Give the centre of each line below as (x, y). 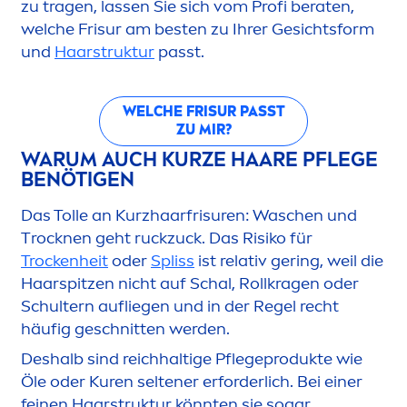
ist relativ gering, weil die (289, 260)
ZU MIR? (203, 130)
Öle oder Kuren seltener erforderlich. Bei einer (192, 381)
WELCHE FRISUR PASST (203, 112)
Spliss (173, 260)
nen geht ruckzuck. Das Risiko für (188, 238)
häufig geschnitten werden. (125, 328)
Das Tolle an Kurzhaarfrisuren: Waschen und (189, 215)
